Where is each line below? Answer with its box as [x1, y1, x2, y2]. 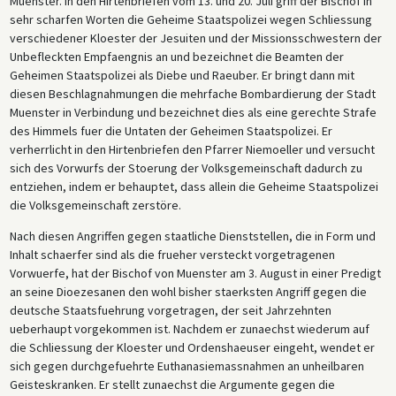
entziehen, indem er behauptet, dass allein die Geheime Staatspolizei [9, 178, 378, 194]
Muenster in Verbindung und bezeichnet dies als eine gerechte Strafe [9, 103, 377, 120]
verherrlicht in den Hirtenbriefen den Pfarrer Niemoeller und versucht [9, 141, 375, 157]
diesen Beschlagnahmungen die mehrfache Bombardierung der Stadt [9, 85, 376, 102]
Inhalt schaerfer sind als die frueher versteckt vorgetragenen [9, 246, 335, 263]
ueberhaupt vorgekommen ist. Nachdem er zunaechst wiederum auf [9, 320, 369, 337]
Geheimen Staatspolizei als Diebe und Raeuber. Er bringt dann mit [9, 66, 354, 83]
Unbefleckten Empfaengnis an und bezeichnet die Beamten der [9, 48, 344, 65]
